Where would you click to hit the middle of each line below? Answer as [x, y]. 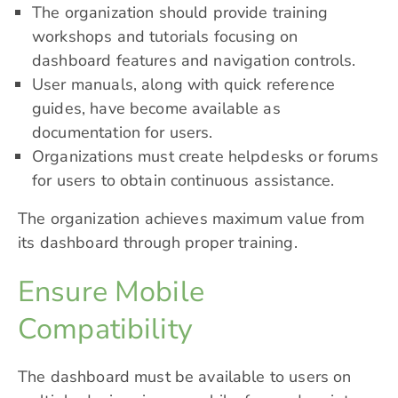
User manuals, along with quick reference [183, 85]
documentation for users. [123, 133]
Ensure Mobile [111, 292]
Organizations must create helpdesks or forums [205, 157]
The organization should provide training [180, 13]
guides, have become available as [156, 109]
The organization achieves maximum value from [191, 219]
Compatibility [105, 329]
